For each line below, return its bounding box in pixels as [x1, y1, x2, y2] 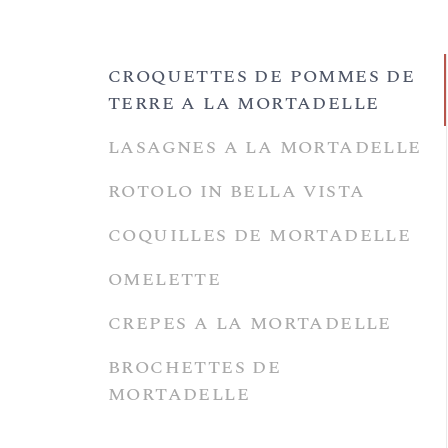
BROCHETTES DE [108, 354, 282, 381]
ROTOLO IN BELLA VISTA [108, 178, 366, 205]
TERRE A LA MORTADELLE [108, 90, 380, 117]
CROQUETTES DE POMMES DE [108, 63, 416, 90]
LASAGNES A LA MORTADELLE [108, 134, 422, 161]
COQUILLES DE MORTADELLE [108, 222, 412, 249]
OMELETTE [108, 266, 222, 293]
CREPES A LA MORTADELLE [108, 310, 392, 337]
